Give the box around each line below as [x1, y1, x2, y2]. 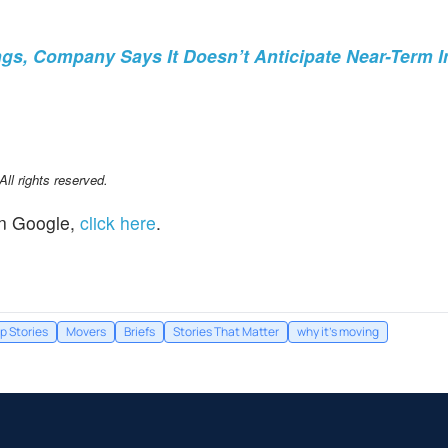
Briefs [124, 323, 155, 341]
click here [80, 210, 156, 236]
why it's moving [297, 323, 379, 341]
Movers [66, 323, 106, 341]
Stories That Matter [173, 323, 279, 341]
